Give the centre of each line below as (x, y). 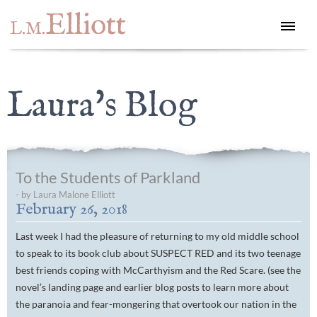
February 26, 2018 (71, 210)
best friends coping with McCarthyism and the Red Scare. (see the (158, 270)
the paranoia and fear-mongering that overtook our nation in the (156, 304)
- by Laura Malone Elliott (65, 195)
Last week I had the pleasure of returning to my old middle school (157, 236)
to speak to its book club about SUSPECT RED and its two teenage (158, 253)
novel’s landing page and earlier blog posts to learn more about (152, 287)
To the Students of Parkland (108, 178)
